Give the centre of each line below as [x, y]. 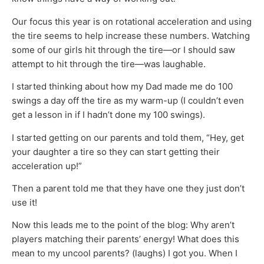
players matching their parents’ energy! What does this [126, 239]
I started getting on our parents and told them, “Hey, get [128, 137]
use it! [24, 203]
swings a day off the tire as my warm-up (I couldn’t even [128, 101]
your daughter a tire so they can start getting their [116, 151]
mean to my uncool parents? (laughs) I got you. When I [125, 253]
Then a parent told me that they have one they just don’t [128, 189]
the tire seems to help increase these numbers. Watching [131, 35]
